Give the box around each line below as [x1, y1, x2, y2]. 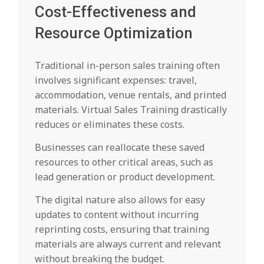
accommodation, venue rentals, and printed [35, 88, 226, 102]
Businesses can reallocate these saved [35, 141, 204, 154]
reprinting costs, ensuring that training [35, 223, 209, 236]
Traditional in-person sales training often [35, 59, 220, 72]
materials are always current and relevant [35, 237, 221, 251]
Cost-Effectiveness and [35, 3, 196, 21]
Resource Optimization [35, 24, 193, 42]
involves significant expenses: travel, [35, 74, 197, 87]
